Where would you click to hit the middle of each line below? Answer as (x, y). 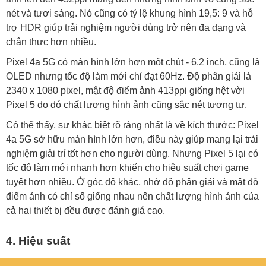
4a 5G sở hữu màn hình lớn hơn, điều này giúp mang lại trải (132, 140)
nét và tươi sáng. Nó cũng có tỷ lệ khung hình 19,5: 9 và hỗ (129, 14)
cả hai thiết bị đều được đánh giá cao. (87, 211)
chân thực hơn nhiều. (52, 42)
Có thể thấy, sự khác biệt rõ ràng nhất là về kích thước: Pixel (132, 125)
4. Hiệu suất (38, 241)
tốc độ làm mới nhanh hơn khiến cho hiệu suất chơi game (127, 168)
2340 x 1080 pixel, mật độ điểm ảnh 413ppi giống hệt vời (125, 91)
